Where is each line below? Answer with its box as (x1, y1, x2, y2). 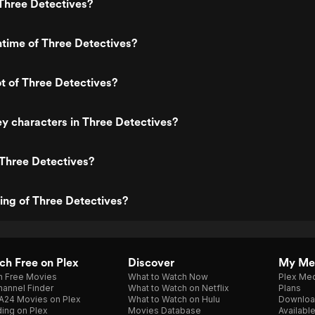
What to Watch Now (128, 271, 208, 282)
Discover (128, 256, 174, 269)
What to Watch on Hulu (128, 294, 220, 304)
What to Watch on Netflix (128, 283, 229, 293)
